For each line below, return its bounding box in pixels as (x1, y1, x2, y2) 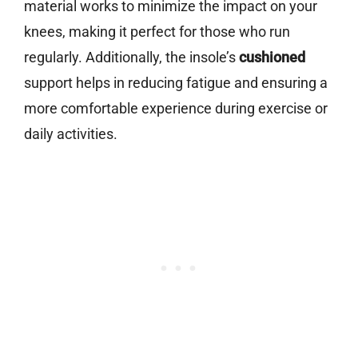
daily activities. (24, 125, 117, 143)
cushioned (239, 49, 305, 66)
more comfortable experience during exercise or (24, 100, 328, 117)
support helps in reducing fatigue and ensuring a (24, 74, 328, 92)
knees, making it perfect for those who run (24, 23, 290, 41)
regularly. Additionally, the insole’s (24, 49, 239, 66)
